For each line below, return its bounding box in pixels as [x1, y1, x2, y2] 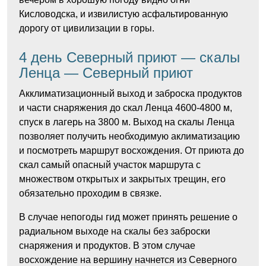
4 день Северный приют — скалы [19, 49, 240, 65]
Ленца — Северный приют [19, 65, 193, 81]
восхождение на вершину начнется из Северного [19, 255, 237, 265]
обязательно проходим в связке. [19, 188, 161, 198]
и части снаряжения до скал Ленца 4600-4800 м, [19, 103, 232, 113]
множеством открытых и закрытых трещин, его [19, 174, 226, 184]
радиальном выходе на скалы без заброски [19, 226, 210, 236]
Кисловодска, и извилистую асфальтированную [19, 9, 228, 19]
